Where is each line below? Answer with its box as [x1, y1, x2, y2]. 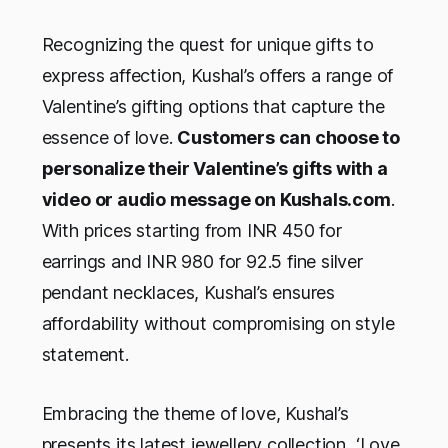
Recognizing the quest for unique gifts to [41, 34, 374, 56]
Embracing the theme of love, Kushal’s [41, 403, 349, 425]
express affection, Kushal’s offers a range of [41, 65, 394, 87]
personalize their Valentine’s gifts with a [41, 158, 388, 180]
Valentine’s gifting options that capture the [41, 96, 385, 118]
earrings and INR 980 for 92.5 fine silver [41, 251, 363, 273]
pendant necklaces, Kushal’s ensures [41, 282, 336, 304]
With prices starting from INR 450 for [41, 220, 342, 242]
